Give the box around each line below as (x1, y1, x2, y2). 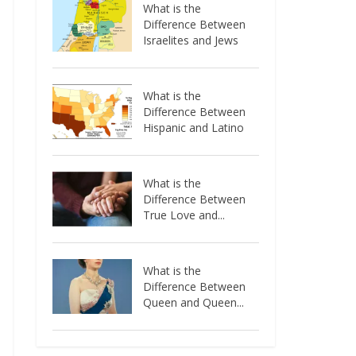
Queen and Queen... (143, 294, 245, 310)
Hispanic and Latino (143, 119, 245, 135)
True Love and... (143, 207, 226, 222)
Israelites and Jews (143, 32, 239, 48)
